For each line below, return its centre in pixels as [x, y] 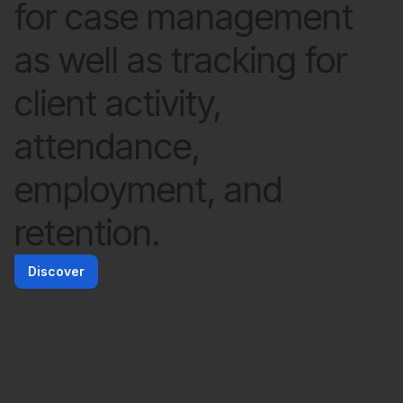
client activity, [118, 103]
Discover [56, 271]
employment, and [148, 189]
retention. [87, 233]
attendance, [107, 146]
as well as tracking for [181, 60]
